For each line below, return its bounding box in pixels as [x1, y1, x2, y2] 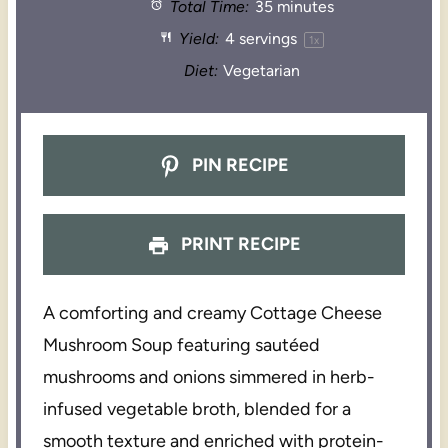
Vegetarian [223, 60, 301, 80]
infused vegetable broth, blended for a [43, 398, 352, 421]
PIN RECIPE [188, 154, 290, 177]
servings [235, 28, 302, 48]
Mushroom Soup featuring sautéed [43, 334, 321, 357]
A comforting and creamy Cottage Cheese [43, 302, 383, 325]
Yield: [175, 28, 220, 48]
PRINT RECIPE [176, 232, 301, 255]
